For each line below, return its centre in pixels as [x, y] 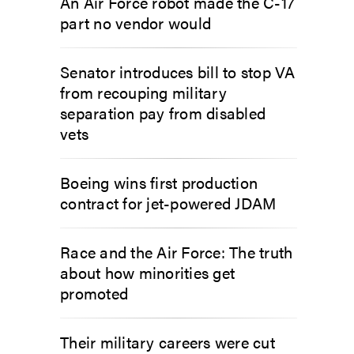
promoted [94, 293]
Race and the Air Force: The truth [177, 252]
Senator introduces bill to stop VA [178, 72]
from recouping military [143, 92]
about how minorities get [147, 272]
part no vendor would [136, 23]
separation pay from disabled [163, 113]
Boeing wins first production [159, 182]
